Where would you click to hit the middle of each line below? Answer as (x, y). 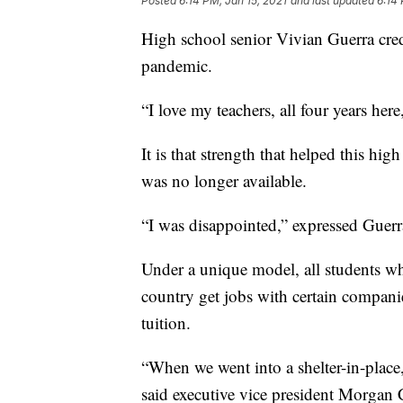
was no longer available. (224, 180)
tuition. (166, 322)
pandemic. (177, 65)
